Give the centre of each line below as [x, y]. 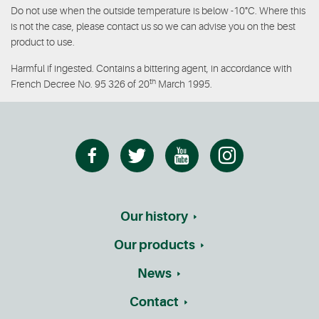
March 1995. [184, 84]
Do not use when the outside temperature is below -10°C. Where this [158, 11]
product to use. [43, 42]
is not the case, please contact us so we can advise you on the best [153, 26]
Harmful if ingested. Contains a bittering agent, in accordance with [151, 68]
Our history [154, 216]
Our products [154, 245]
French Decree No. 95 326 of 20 [80, 84]
